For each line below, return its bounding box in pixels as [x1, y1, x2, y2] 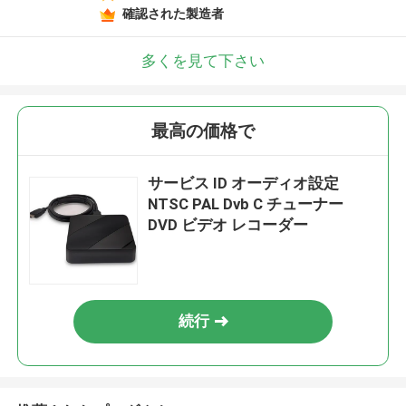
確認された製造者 [121, 5, 224, 21]
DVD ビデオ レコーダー [148, 216, 309, 235]
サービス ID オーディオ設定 [148, 174, 340, 193]
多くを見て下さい [141, 51, 265, 70]
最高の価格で [151, 121, 255, 142]
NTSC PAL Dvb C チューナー [148, 195, 344, 214]
